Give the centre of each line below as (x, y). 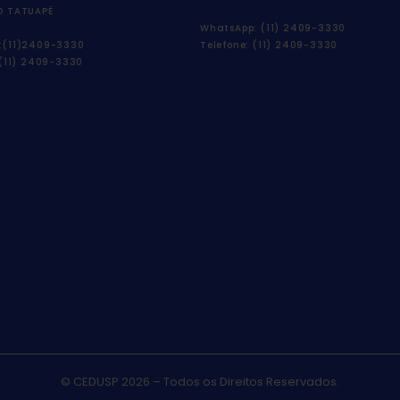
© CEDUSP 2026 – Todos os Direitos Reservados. (200, 382)
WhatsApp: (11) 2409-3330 (273, 29)
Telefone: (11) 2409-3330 (269, 46)
